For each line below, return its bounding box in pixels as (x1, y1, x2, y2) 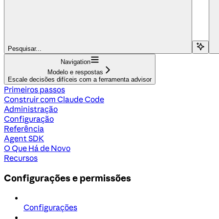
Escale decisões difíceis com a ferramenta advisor (8, 75, 152, 83)
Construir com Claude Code (4, 94, 104, 104)
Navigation (60, 58, 90, 66)
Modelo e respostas (47, 68, 103, 76)
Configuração (4, 113, 54, 124)
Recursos (4, 153, 38, 163)
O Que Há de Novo (4, 143, 70, 153)
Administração (4, 104, 58, 114)
